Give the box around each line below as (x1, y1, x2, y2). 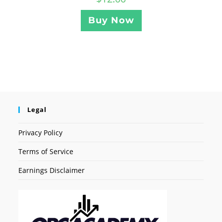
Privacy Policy (18, 128, 63, 138)
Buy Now (88, 14, 134, 26)
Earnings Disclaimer (18, 166, 85, 175)
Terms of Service (18, 147, 74, 157)
